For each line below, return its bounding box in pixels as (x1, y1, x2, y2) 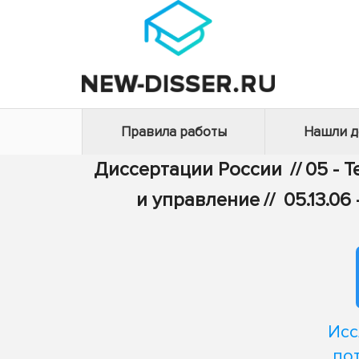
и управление (136, 188, 260, 212)
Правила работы (120, 123, 227, 140)
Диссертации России (93, 158, 282, 181)
